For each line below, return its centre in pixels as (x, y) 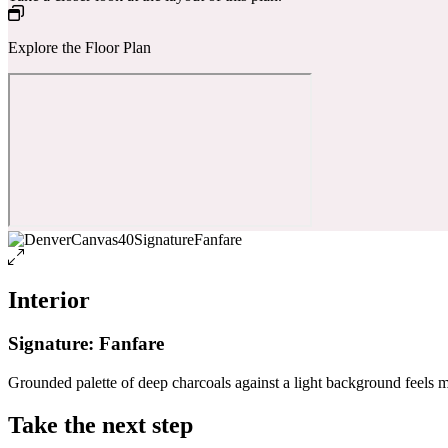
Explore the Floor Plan (79, 47)
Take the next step (100, 425)
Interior (49, 299)
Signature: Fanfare (86, 344)
